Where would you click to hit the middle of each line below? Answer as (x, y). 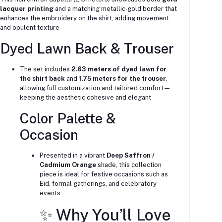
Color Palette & (68, 118)
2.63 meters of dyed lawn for (119, 69)
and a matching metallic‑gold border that (115, 9)
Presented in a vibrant (73, 156)
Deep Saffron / (130, 156)
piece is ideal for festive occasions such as (104, 174)
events (50, 193)
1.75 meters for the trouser (122, 79)
